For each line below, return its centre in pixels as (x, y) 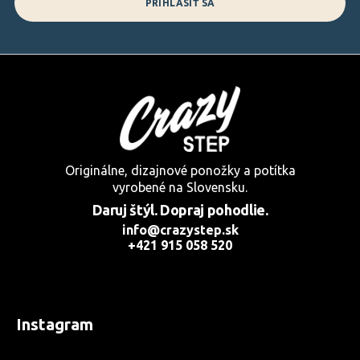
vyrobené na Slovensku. (180, 187)
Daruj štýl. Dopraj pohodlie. (180, 209)
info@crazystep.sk (180, 229)
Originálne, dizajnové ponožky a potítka (180, 170)
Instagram (55, 324)
